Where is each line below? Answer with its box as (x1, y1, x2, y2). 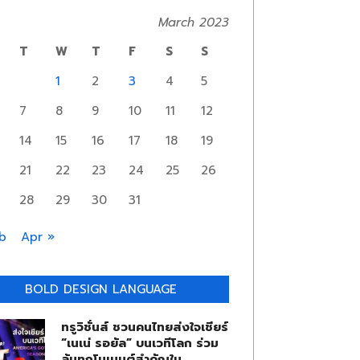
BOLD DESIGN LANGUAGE (24, 280, 177, 298)
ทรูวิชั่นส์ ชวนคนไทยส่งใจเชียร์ (60, 318, 228, 336)
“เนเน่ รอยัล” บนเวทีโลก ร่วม (60, 334, 219, 352)
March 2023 (157, 14, 229, 31)
